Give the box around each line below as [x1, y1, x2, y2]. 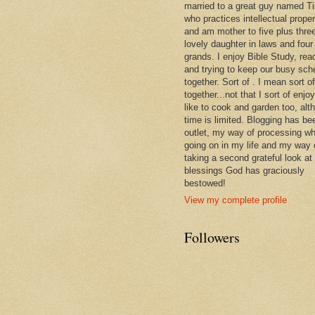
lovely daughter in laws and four [184, 38, 313, 49]
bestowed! [184, 177, 226, 188]
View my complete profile [184, 195, 287, 206]
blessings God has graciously [184, 165, 304, 176]
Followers [184, 228, 240, 247]
